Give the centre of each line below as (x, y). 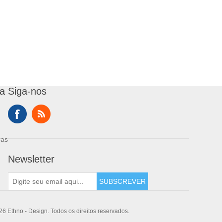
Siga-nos (27, 91)
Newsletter (31, 159)
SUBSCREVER (122, 182)
